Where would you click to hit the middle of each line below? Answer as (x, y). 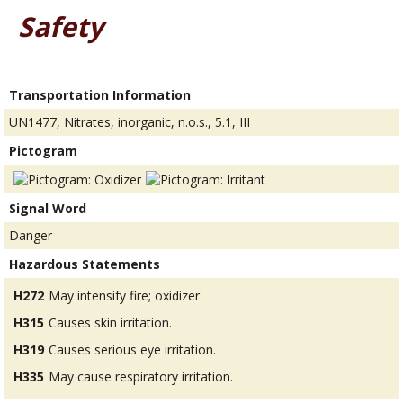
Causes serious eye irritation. (132, 349)
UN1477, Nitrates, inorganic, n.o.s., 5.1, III (130, 122)
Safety (61, 27)
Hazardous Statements (85, 264)
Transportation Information (100, 95)
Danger (31, 235)
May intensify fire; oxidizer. (125, 295)
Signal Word (48, 208)
